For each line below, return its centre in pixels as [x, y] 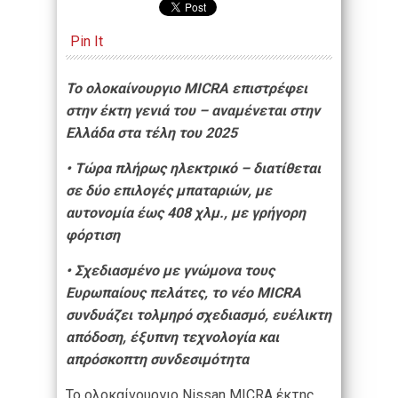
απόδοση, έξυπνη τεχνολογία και [172, 338]
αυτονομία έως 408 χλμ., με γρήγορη [186, 213]
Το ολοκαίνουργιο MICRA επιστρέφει [187, 89]
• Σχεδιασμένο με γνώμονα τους [170, 271]
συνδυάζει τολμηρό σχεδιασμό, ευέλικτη [199, 315]
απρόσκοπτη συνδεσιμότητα [157, 360]
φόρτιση [93, 235]
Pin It [87, 42]
